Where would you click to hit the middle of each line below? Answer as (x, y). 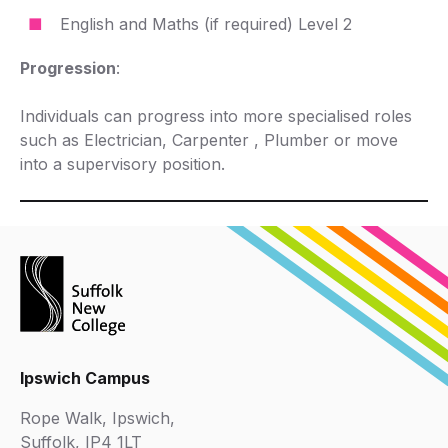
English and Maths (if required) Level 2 (206, 24)
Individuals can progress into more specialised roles (216, 116)
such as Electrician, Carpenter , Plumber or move (209, 140)
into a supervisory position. (122, 164)
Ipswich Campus (85, 378)
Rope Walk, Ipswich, (97, 418)
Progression (68, 68)
